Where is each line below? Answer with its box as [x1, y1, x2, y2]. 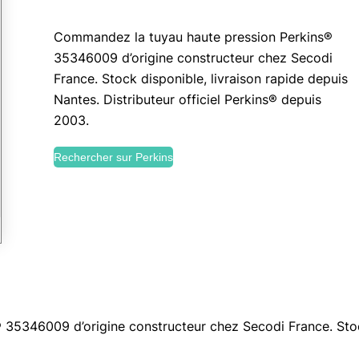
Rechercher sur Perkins [54, 151, 173, 163]
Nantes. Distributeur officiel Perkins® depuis [54, 91, 321, 107]
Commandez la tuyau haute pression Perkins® [54, 29, 333, 45]
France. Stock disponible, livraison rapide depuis [54, 71, 348, 87]
